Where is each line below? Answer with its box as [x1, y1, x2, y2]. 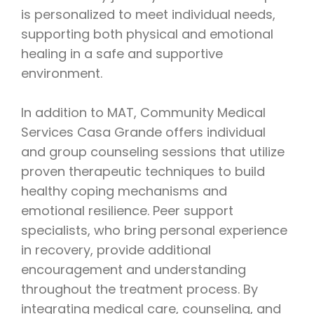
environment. [21, 64, 102, 83]
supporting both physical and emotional [21, 25, 273, 43]
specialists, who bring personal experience [21, 221, 287, 240]
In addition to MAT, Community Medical [21, 104, 266, 122]
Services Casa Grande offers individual [21, 123, 266, 142]
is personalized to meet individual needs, [21, 6, 275, 24]
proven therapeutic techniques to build [21, 163, 265, 181]
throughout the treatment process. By [21, 280, 258, 299]
